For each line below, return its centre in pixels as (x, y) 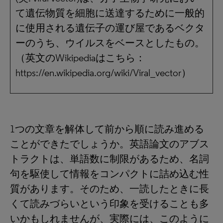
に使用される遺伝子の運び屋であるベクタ (110, 28)
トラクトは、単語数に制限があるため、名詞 (110, 159)
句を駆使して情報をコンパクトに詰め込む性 (110, 174)
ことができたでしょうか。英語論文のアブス (110, 144)
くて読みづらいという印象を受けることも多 (110, 204)
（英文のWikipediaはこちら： (80, 58)
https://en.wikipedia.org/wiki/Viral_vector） (103, 73)
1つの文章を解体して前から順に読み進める (107, 129)
